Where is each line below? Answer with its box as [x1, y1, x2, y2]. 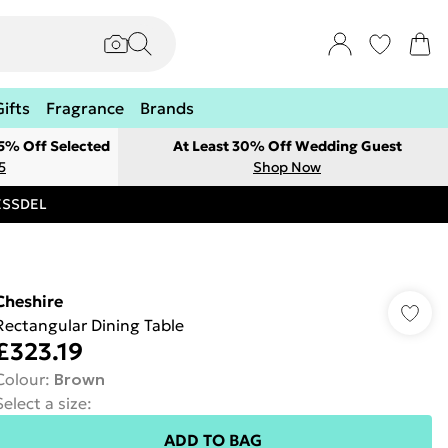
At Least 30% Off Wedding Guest [172, 137, 402, 155]
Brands [140, 98, 194, 118]
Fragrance [46, 98, 124, 118]
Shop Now [253, 158, 321, 176]
